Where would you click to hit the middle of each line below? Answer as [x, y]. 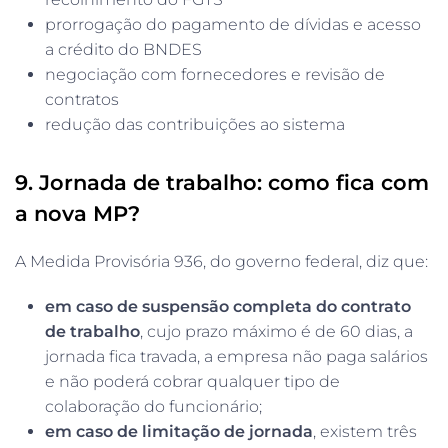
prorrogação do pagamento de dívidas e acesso [233, 24]
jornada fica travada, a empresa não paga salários [236, 356]
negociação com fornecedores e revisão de [215, 74]
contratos [82, 99]
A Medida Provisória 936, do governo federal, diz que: [221, 261]
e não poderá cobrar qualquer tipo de [192, 381]
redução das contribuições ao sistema [195, 124]
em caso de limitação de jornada [179, 431]
